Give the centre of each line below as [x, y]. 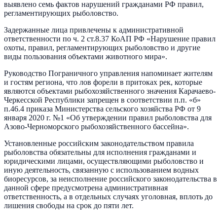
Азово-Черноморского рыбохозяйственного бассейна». [96, 126]
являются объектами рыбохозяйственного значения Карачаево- [110, 91]
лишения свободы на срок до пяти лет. [69, 205]
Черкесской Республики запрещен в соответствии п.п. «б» [102, 100]
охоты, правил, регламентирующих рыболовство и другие [102, 47]
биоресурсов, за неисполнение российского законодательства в [110, 179]
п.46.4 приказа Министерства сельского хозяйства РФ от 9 [102, 109]
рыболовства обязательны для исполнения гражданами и [100, 152]
